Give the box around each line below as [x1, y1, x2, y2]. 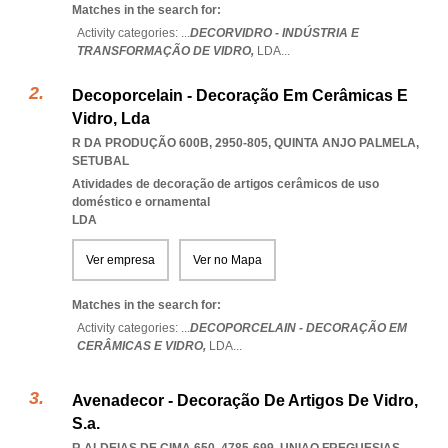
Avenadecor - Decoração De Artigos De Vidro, [72, 392, 418, 409]
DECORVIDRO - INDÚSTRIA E [190, 26, 359, 40]
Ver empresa [86, 253, 155, 267]
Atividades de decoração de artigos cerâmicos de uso [72, 177, 379, 191]
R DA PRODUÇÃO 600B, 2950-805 [72, 136, 268, 150]
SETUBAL [72, 154, 129, 168]
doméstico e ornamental [72, 195, 210, 209]
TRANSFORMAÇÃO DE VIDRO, [77, 44, 257, 58]
